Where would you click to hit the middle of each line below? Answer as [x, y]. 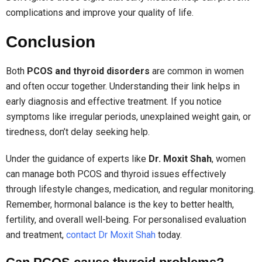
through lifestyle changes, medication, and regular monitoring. [130, 189]
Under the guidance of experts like [77, 158]
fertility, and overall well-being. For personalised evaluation [126, 219]
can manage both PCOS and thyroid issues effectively [116, 174]
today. [169, 235]
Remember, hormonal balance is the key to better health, [120, 204]
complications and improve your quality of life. [100, 12]
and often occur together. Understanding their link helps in [123, 86]
